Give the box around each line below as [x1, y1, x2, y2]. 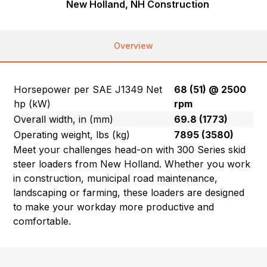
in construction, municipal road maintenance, [13, 172, 218, 184]
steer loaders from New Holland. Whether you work [13, 157, 251, 170]
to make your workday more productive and [13, 200, 215, 213]
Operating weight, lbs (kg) [14, 128, 131, 141]
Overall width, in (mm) [14, 113, 114, 125]
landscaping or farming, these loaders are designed [13, 186, 245, 198]
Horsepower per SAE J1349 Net [14, 83, 163, 95]
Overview [114, 40, 153, 51]
